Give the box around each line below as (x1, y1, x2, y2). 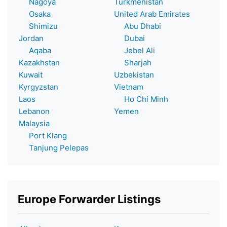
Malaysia (19, 118, 50, 128)
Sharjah (114, 57, 152, 67)
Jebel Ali (114, 45, 155, 55)
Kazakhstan (19, 57, 60, 67)
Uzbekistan (114, 69, 154, 80)
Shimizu (19, 21, 58, 31)
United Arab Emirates (114, 9, 190, 19)
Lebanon (19, 106, 50, 116)
